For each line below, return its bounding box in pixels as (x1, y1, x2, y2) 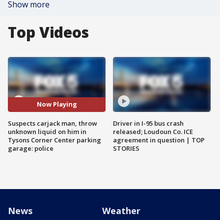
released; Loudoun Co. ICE (113, 127, 193, 136)
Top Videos (8, 22, 89, 42)
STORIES (113, 143, 139, 153)
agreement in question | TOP (113, 135, 205, 144)
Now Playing (36, 100, 77, 109)
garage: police (8, 143, 54, 153)
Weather (102, 204, 140, 217)
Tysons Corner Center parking (8, 135, 101, 144)
